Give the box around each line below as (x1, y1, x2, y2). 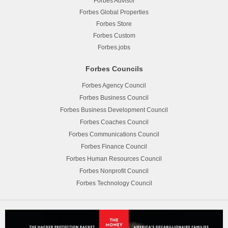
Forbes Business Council (79, 94, 149, 102)
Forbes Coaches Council (79, 119, 149, 126)
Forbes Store (96, 20, 132, 28)
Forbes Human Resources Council (66, 155, 162, 163)
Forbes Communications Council (69, 131, 159, 138)
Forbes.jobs (98, 44, 130, 51)
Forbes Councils (85, 65, 143, 73)
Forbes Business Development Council (60, 106, 168, 114)
